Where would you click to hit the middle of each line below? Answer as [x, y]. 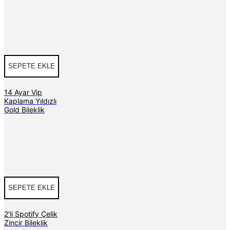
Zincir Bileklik [26, 222]
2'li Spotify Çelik [31, 214]
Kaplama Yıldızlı [30, 101]
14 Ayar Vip [23, 92]
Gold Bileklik [24, 109]
